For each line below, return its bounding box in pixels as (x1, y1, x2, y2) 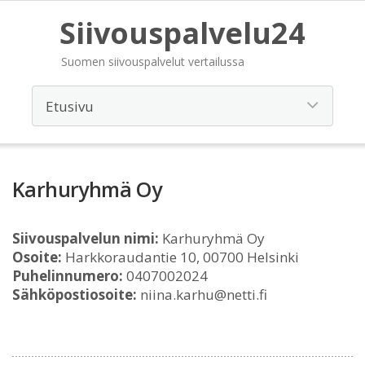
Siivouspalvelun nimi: (12, 229, 159, 248)
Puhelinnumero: (12, 266, 123, 285)
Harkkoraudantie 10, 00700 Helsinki (62, 248, 299, 266)
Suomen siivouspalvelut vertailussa (61, 54, 244, 69)
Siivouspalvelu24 (59, 13, 306, 53)
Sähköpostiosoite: (12, 285, 137, 304)
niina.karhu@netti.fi (137, 285, 267, 304)
